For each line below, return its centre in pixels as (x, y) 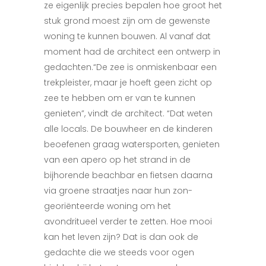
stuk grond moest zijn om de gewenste (127, 21)
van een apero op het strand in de (117, 160)
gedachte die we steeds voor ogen (119, 252)
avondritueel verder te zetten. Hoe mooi (128, 221)
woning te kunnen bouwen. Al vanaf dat (127, 36)
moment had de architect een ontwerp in (132, 52)
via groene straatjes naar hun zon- (118, 191)
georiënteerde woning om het (107, 206)
